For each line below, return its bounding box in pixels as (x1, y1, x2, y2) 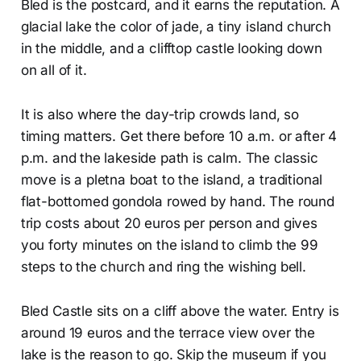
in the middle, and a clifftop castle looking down (20, 40, 322, 57)
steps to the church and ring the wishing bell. (20, 259, 306, 276)
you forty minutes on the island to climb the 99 (20, 237, 318, 254)
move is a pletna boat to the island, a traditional (20, 172, 323, 189)
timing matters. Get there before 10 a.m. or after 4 (20, 128, 338, 145)
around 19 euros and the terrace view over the (20, 325, 316, 342)
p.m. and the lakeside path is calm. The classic (20, 150, 318, 167)
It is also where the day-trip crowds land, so (20, 106, 300, 123)
